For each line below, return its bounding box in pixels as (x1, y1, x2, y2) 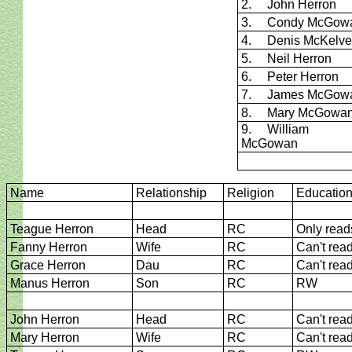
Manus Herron (10, 277, 90, 290)
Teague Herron (10, 222, 93, 236)
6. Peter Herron (240, 70, 339, 83)
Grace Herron (10, 258, 86, 272)
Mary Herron (10, 331, 79, 344)
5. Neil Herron (240, 52, 332, 65)
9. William (240, 123, 309, 136)
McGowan (240, 137, 298, 150)
